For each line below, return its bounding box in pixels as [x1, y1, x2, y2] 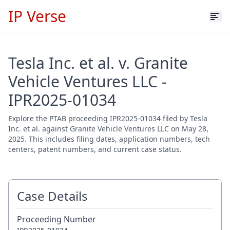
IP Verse [8, 6, 66, 27]
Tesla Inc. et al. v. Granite [8, 52, 188, 73]
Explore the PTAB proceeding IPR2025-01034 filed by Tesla [8, 113, 207, 123]
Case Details [17, 187, 88, 204]
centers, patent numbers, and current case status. [8, 144, 182, 154]
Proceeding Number [17, 214, 96, 225]
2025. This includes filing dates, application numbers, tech [8, 134, 210, 144]
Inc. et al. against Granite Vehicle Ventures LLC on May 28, [8, 124, 208, 133]
